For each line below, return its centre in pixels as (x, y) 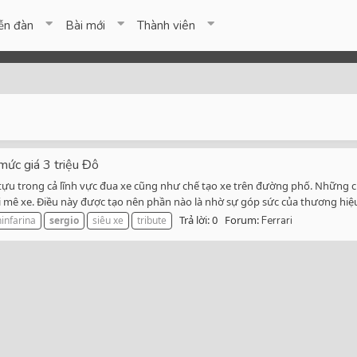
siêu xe (108, 221)
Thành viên (167, 25)
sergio (64, 221)
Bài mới (86, 25)
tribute (152, 221)
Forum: (243, 220)
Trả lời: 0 (198, 220)
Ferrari (277, 221)
